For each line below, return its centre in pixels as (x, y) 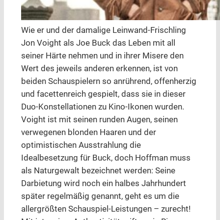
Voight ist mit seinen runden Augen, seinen (99, 120)
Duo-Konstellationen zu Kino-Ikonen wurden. (102, 107)
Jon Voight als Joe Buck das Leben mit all (98, 43)
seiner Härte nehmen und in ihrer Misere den (102, 56)
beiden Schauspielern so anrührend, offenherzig (109, 82)
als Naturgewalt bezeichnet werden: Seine (98, 171)
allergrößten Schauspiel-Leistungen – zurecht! (106, 209)
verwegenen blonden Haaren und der (88, 133)
